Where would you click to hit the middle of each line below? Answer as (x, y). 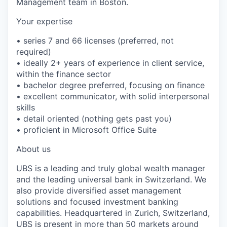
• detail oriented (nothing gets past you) (94, 118)
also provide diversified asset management (99, 190)
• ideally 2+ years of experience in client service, (110, 63)
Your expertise (44, 21)
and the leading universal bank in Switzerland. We (111, 179)
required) (34, 51)
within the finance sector (64, 74)
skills (26, 107)
